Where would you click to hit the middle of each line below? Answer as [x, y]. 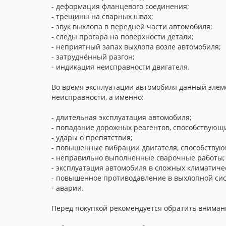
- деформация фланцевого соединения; [120, 6]
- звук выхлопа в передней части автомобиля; [132, 26]
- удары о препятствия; [92, 137]
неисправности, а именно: [98, 97]
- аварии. [68, 188]
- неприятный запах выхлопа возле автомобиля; [136, 47]
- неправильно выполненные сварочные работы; [138, 158]
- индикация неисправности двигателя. [121, 67]
